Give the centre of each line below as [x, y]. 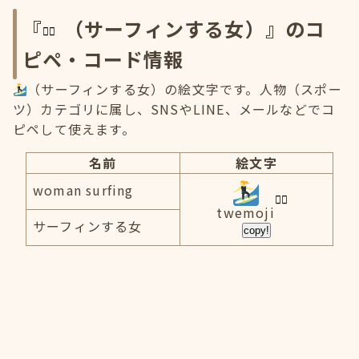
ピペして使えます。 [74, 129]
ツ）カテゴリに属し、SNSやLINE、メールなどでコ [174, 109]
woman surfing [83, 190]
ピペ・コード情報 [103, 59]
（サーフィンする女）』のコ [195, 28]
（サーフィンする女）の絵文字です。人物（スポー [185, 89]
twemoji [246, 212]
